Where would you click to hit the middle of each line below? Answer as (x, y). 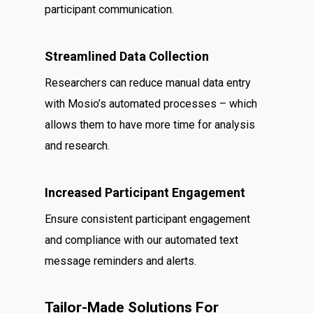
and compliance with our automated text (142, 240)
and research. (78, 146)
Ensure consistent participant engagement (148, 219)
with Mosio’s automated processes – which (151, 104)
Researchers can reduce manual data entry (148, 83)
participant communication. (110, 9)
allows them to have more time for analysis (150, 125)
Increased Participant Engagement (145, 192)
